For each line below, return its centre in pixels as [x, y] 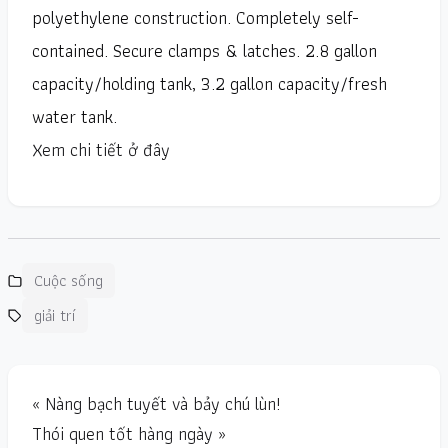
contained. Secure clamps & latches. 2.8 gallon [204, 51]
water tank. [74, 117]
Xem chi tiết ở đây [101, 150]
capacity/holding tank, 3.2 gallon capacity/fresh [209, 84]
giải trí [55, 316]
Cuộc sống [68, 281]
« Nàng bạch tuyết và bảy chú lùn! [156, 404]
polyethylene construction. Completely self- [195, 18]
